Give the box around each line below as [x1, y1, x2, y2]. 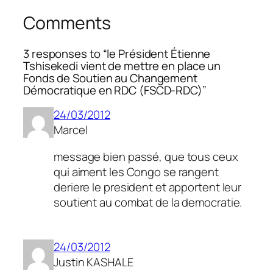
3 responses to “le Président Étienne [23, 45, 211, 62]
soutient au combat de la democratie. [54, 194, 243, 210]
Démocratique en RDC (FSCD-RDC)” [23, 82, 207, 98]
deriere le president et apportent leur [54, 179, 242, 195]
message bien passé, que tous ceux [54, 148, 238, 165]
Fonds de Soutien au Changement [23, 69, 197, 86]
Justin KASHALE [54, 254, 133, 271]
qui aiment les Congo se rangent [54, 163, 219, 180]
